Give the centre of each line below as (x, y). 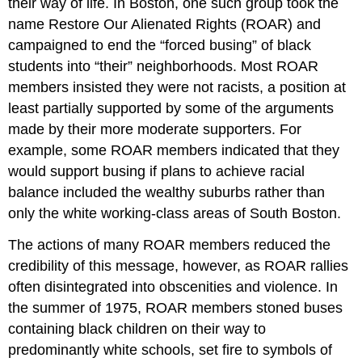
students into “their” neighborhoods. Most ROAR (164, 66)
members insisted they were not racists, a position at (177, 87)
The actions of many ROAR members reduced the (170, 244)
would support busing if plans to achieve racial (157, 171)
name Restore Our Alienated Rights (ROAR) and (165, 24)
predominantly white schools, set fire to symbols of (170, 349)
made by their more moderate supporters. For (155, 129)
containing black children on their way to (137, 328)
